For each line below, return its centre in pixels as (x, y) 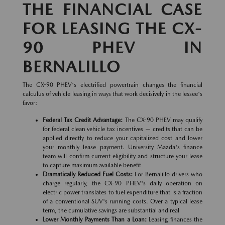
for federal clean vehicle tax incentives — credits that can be (123, 129)
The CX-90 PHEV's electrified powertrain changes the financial (113, 85)
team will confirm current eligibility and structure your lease (123, 156)
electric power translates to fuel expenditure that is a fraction (123, 193)
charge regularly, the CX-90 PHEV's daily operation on (123, 184)
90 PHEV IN (113, 48)
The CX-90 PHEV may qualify (162, 120)
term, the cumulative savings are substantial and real (111, 211)
